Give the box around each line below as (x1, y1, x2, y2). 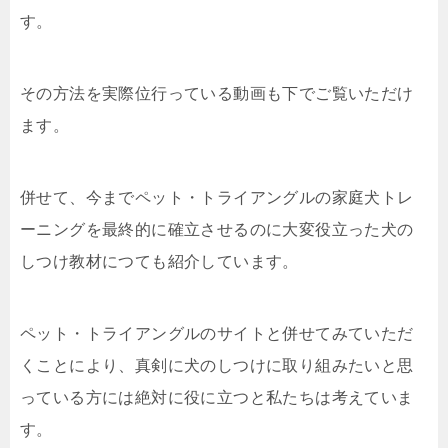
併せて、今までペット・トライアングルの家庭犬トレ (20, 189, 414, 206)
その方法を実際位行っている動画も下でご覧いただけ (20, 85, 414, 102)
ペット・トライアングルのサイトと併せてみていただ (20, 325, 414, 342)
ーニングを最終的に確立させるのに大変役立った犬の (20, 221, 414, 238)
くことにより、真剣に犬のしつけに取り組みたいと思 (20, 357, 414, 374)
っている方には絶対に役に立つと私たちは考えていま (20, 389, 414, 406)
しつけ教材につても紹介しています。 (20, 253, 299, 270)
